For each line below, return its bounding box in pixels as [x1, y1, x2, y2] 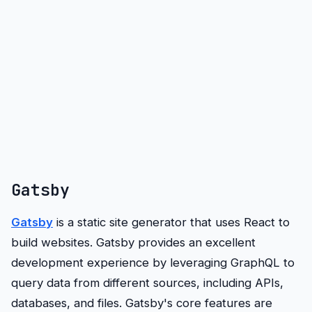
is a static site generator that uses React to [53, 214, 290, 229]
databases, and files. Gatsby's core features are [11, 295, 272, 310]
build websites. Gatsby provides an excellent [11, 235, 256, 249]
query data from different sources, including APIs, [11, 275, 283, 290]
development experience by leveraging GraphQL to [11, 255, 295, 270]
